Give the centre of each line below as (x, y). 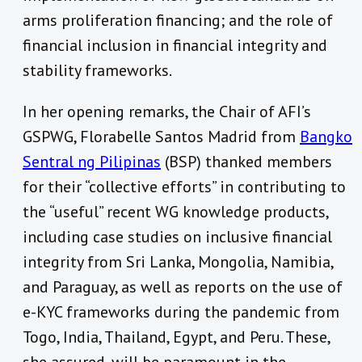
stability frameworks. (97, 70)
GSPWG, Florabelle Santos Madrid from (161, 136)
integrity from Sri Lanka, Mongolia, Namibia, (178, 261)
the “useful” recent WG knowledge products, (175, 211)
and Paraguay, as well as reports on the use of (183, 286)
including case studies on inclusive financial (177, 236)
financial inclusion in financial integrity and (175, 45)
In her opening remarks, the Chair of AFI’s (167, 111)
